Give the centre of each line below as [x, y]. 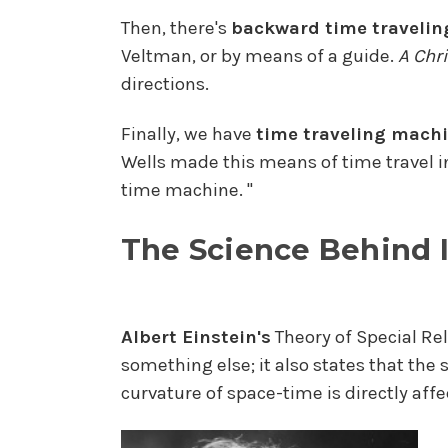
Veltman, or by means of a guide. [259, 55]
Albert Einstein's [195, 337]
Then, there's [175, 27]
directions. [164, 83]
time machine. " [186, 190]
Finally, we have [188, 134]
